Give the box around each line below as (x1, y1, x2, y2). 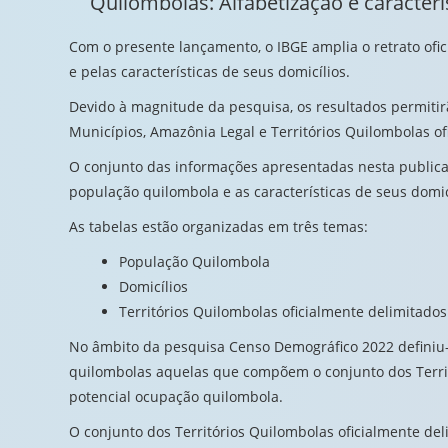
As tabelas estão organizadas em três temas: (69, 217, 368, 236)
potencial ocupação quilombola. (69, 387, 283, 406)
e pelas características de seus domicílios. (69, 62, 350, 81)
